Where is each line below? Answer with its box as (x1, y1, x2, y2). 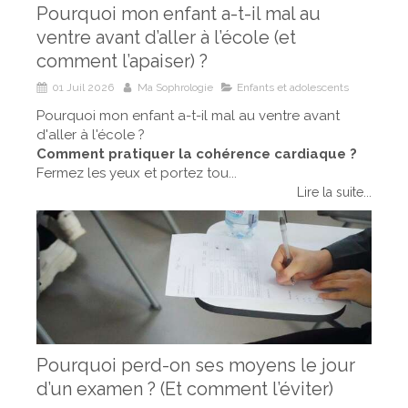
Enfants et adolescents (237, 80, 349, 94)
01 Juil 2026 (52, 80, 114, 94)
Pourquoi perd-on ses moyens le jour (36, 353, 355, 376)
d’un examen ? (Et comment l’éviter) (36, 377, 333, 400)
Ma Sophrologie (138, 80, 213, 94)
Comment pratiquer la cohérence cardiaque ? (36, 145, 357, 162)
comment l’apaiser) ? (36, 49, 208, 72)
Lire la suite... (297, 184, 372, 199)
